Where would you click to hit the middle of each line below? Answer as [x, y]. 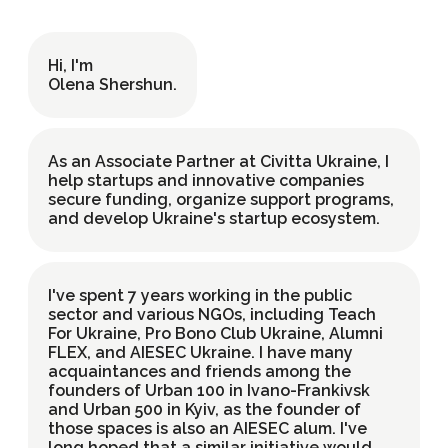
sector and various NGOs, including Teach [212, 314]
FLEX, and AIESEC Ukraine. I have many [200, 352]
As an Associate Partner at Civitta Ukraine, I [218, 161]
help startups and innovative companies [206, 180]
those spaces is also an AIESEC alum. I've [207, 428]
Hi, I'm [70, 65]
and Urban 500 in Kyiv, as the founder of [204, 409]
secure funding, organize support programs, [221, 199]
